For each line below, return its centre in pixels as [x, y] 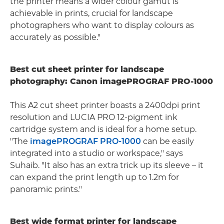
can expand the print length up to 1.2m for [94, 177]
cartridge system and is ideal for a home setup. [103, 129]
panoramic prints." [46, 189]
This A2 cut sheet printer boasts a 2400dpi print [105, 105]
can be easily [167, 141]
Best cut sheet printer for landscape [87, 69]
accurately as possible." [55, 37]
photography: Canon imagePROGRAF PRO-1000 [111, 81]
